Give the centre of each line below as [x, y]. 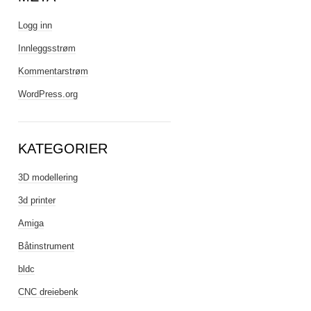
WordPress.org [48, 94]
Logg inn [35, 25]
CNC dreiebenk [48, 292]
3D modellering [48, 177]
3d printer [37, 200]
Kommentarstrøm [53, 71]
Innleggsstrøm [47, 48]
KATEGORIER [63, 149]
